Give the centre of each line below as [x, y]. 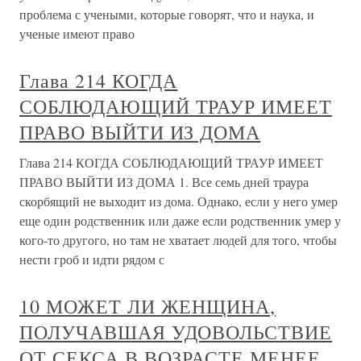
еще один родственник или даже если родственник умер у [180, 220]
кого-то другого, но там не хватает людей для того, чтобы [178, 240]
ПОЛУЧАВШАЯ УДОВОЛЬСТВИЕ [176, 332]
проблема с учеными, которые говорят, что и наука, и [167, 14]
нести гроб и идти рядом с [92, 259]
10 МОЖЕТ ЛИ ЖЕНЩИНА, [148, 306]
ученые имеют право [77, 33]
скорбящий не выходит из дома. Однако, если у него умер [178, 201]
